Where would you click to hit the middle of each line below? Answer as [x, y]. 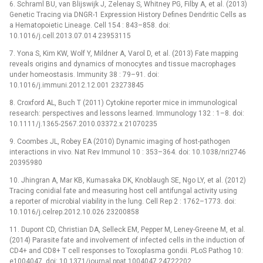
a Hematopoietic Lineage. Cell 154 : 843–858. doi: [90, 26]
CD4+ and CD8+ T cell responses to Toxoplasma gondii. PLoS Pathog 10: [126, 251]
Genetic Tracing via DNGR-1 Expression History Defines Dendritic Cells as [128, 15]
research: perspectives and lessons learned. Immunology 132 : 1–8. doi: [127, 114]
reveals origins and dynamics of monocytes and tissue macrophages [123, 64]
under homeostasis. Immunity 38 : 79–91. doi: [84, 75]
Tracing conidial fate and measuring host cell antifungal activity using [123, 191]
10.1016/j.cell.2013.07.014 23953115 [70, 36]
